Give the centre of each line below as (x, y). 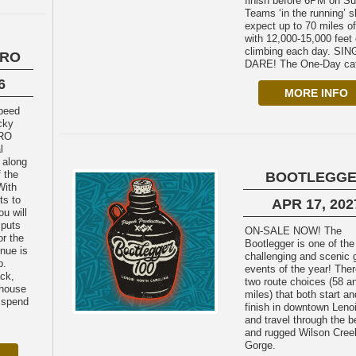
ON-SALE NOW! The (285, 231)
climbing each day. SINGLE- (290, 51)
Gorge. (261, 345)
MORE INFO (316, 93)
